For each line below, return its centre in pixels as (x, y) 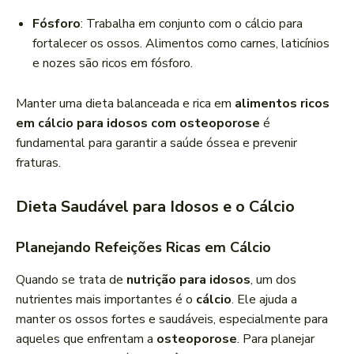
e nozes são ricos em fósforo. (113, 64)
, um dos (273, 280)
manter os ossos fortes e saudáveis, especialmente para (172, 320)
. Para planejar (276, 339)
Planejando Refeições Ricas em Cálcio (143, 248)
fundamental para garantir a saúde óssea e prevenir (156, 143)
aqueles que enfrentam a (86, 339)
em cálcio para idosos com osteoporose (138, 124)
